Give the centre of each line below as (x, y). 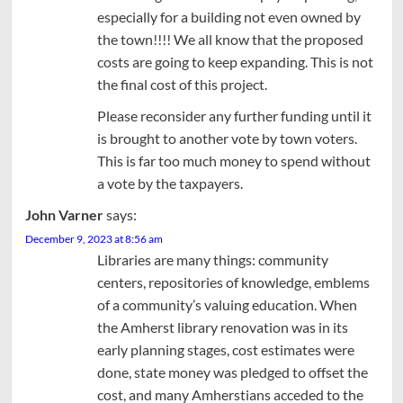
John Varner (64, 214)
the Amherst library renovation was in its (222, 327)
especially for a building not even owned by (228, 16)
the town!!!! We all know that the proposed (230, 39)
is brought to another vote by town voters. (227, 138)
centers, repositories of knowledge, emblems (233, 282)
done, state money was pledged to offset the (232, 372)
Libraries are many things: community (212, 259)
